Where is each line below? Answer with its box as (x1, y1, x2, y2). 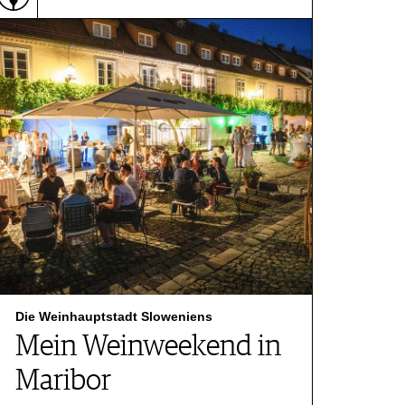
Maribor (15, 367, 111, 396)
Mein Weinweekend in (15, 333, 281, 362)
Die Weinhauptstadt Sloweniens (15, 309, 212, 324)
